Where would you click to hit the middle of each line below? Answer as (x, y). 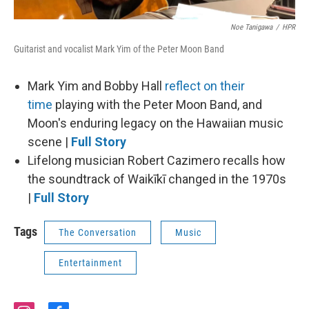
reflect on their (205, 86)
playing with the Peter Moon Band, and (157, 105)
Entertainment (90, 263)
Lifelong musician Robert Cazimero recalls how (157, 161)
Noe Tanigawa (251, 28)
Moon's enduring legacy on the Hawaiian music (156, 123)
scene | (49, 142)
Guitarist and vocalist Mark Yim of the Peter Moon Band (119, 49)
